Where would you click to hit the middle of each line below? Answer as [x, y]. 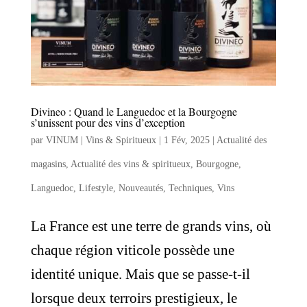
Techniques [190, 188]
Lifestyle [96, 188]
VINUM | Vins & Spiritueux [101, 140]
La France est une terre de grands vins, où [151, 226]
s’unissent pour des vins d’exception [109, 122]
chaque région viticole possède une [132, 250]
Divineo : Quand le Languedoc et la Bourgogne [134, 111]
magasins [48, 164]
